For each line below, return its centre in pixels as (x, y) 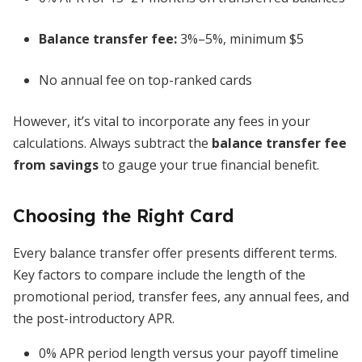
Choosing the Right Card (123, 216)
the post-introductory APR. (94, 318)
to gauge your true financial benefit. (209, 165)
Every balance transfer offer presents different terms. (175, 253)
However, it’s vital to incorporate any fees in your (162, 121)
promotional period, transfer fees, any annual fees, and (181, 297)
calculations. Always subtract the (112, 143)
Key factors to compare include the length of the (159, 275)
